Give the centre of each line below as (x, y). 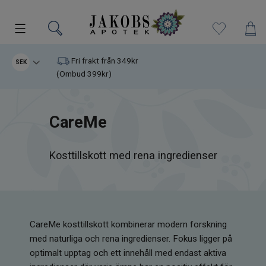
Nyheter (39, 91)
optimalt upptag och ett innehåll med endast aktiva (128, 253)
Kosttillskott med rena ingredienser (133, 156)
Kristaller (41, 243)
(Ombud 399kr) (84, 74)
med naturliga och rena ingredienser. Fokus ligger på (131, 239)
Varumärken (47, 122)
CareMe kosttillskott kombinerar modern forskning (128, 225)
